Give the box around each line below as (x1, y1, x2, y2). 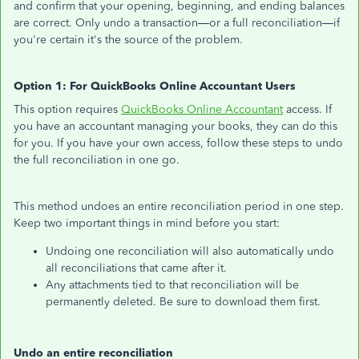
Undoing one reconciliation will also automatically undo (46, 244, 334, 258)
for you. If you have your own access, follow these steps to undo (14, 136, 343, 150)
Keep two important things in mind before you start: (14, 216, 280, 230)
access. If (283, 103, 332, 116)
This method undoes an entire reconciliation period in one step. (14, 200, 344, 213)
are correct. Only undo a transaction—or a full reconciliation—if (14, 16, 340, 30)
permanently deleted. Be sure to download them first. (46, 295, 321, 309)
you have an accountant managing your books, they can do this (14, 119, 337, 133)
